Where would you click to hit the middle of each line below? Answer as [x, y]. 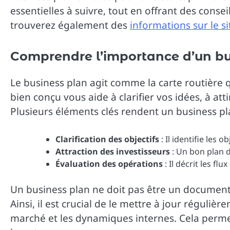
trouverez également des [70, 25]
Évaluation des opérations [109, 164]
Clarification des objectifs [107, 139]
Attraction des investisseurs [113, 152]
